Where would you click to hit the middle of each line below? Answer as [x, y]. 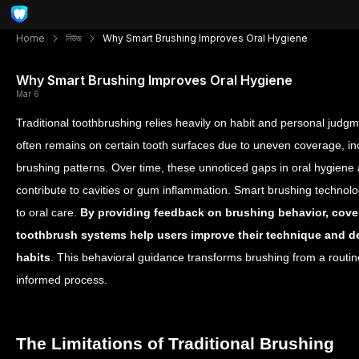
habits [33, 257]
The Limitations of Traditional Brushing [175, 343]
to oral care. [48, 212]
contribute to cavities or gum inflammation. [125, 190]
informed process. [62, 280]
